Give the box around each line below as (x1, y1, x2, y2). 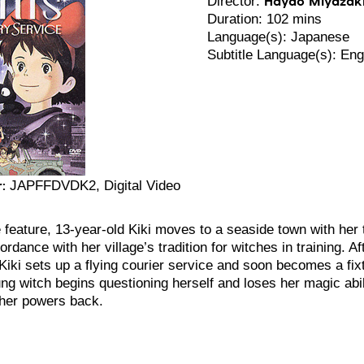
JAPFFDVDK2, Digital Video (5, 177, 180, 193)
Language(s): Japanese (206, 28, 349, 44)
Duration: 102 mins (206, 11, 322, 26)
